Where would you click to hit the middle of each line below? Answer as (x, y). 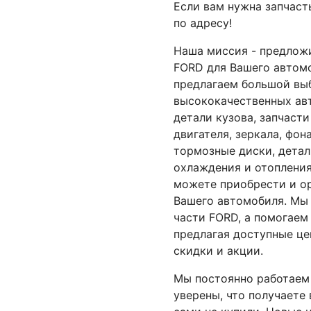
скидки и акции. (218, 251)
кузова (234, 117)
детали (194, 117)
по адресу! (202, 23)
